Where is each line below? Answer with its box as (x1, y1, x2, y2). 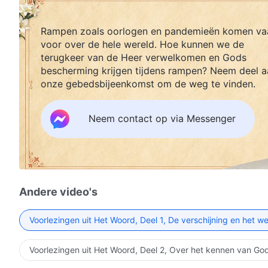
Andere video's (19, 185, 98, 198)
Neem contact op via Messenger (89, 112, 236, 125)
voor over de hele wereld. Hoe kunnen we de (41, 38, 244, 50)
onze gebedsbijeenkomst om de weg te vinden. (41, 77, 255, 90)
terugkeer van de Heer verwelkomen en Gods (41, 51, 246, 63)
